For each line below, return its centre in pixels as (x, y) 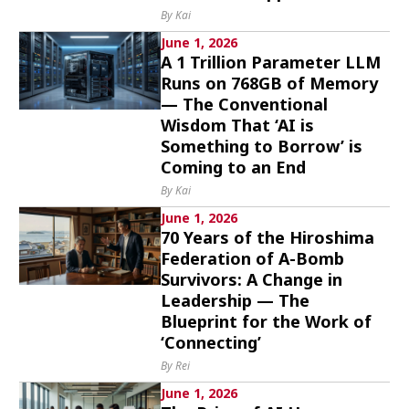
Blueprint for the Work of (267, 321)
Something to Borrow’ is (262, 146)
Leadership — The (236, 300)
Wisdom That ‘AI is (238, 125)
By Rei (176, 366)
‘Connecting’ (211, 342)
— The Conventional (245, 104)
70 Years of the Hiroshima (268, 237)
